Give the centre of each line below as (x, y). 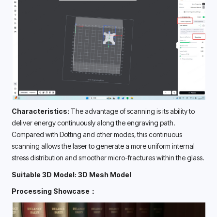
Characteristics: (41, 111)
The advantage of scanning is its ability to (133, 111)
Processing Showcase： (54, 191)
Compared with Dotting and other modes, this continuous (97, 134)
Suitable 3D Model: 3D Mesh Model (71, 174)
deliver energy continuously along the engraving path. (93, 123)
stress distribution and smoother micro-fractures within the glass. (108, 157)
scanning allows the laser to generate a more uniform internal (103, 146)
